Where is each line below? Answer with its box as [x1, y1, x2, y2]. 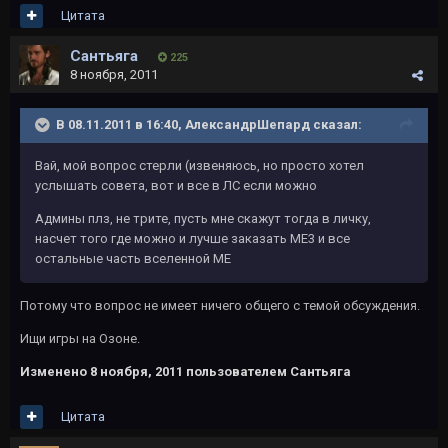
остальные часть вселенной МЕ [35, 251, 231, 266]
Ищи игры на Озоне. [20, 331, 140, 346]
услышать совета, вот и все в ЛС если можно [35, 178, 317, 193]
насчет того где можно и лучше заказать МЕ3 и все [35, 231, 350, 246]
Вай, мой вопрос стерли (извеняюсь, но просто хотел [35, 158, 364, 173]
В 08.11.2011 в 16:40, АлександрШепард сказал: [56, 116, 362, 132]
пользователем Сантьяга [183, 364, 351, 379]
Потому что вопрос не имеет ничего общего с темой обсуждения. [20, 298, 420, 313]
